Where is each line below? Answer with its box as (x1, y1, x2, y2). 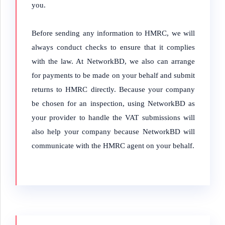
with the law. (32, 57, 76, 65)
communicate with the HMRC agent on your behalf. (32, 142, 194, 150)
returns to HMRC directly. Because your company (32, 85, 195, 93)
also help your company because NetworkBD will (32, 128, 195, 136)
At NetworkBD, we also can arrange (76, 57, 195, 65)
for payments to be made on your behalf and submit (32, 71, 195, 79)
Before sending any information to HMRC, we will (32, 29, 195, 37)
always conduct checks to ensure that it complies (32, 43, 195, 51)
